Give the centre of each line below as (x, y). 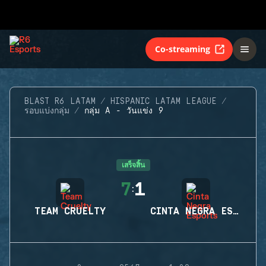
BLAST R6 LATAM (60, 102)
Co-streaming (183, 49)
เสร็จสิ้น (133, 165)
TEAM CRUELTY (70, 211)
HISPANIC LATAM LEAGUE (164, 102)
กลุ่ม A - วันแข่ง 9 (124, 111)
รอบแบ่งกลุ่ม (47, 111)
